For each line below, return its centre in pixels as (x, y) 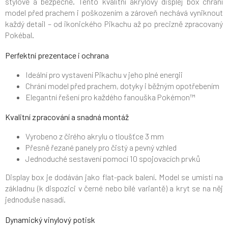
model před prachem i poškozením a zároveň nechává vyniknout (114, 13)
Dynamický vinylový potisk (50, 220)
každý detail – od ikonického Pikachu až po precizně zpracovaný (114, 24)
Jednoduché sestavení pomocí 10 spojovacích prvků (113, 159)
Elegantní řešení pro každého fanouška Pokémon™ (110, 97)
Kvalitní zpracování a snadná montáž (67, 117)
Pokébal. (20, 35)
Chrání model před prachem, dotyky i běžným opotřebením (122, 86)
